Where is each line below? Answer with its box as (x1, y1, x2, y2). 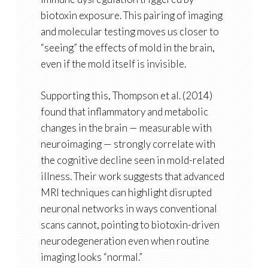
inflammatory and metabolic (87, 105, 208, 118)
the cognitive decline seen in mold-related (40, 154, 224, 167)
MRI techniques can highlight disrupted (40, 186, 212, 199)
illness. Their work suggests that (40, 170, 184, 183)
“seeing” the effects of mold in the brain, (40, 41, 215, 54)
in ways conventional (123, 202, 217, 215)
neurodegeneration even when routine (40, 234, 209, 248)
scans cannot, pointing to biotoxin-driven (40, 218, 220, 232)
